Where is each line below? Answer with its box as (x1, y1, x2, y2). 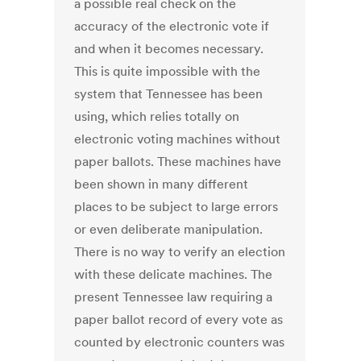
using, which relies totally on (74, 108, 240, 125)
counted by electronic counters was (74, 334, 285, 351)
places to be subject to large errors (74, 198, 279, 215)
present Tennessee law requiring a (74, 288, 273, 305)
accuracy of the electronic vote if (74, 18, 270, 35)
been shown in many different (74, 176, 249, 193)
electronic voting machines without (74, 131, 281, 147)
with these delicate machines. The (74, 266, 273, 283)
